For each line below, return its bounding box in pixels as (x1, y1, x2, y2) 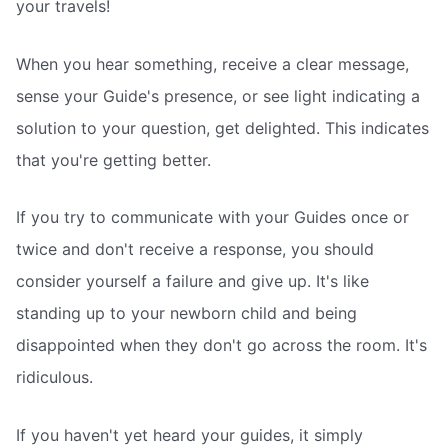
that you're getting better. (16, 149, 211, 170)
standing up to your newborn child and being (16, 303, 357, 324)
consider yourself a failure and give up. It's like (16, 271, 369, 292)
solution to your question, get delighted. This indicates (16, 117, 429, 138)
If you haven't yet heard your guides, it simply (16, 424, 363, 445)
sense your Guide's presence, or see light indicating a (16, 85, 420, 106)
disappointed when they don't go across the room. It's (16, 335, 427, 356)
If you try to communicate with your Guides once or (16, 207, 409, 228)
